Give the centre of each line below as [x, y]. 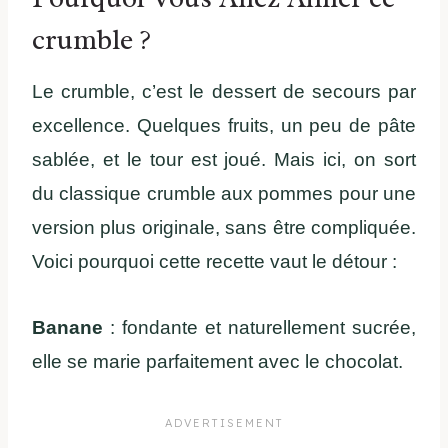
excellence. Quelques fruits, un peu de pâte [224, 126]
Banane [67, 328]
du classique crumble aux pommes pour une [224, 194]
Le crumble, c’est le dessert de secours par [224, 92]
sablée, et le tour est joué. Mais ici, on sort [224, 160]
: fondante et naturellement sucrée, [259, 328]
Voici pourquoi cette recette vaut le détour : [214, 262]
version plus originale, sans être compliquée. [224, 228]
